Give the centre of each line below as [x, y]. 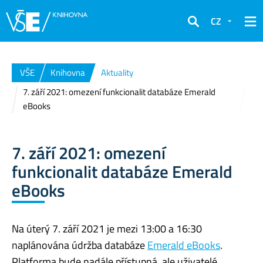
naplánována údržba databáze [80, 245]
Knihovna [68, 73]
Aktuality [117, 73]
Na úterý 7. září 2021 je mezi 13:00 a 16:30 [107, 228]
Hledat [201, 29]
